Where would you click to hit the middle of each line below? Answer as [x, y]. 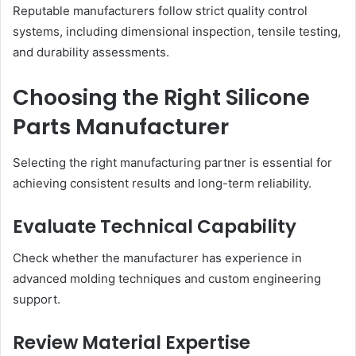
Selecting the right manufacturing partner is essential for [172, 162]
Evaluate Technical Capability [155, 226]
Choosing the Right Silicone [161, 98]
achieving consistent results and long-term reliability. [162, 183]
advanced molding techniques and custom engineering [167, 279]
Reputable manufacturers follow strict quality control [160, 11]
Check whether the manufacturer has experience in [157, 258]
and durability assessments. [91, 52]
